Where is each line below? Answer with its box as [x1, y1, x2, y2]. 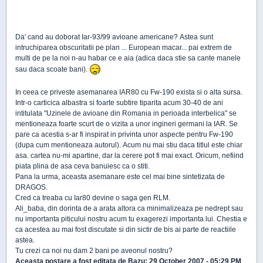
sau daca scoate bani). [15, 65, 89, 74]
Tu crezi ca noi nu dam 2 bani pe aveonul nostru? [15, 247, 174, 255]
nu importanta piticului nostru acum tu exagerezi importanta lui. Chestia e [15, 215, 247, 224]
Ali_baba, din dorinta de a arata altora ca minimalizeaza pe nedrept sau [15, 204, 243, 213]
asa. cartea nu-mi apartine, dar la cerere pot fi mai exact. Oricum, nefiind [15, 151, 244, 160]
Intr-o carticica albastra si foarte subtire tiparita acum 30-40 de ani [15, 99, 223, 107]
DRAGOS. [15, 183, 49, 192]
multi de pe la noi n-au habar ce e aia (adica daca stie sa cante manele [15, 54, 241, 63]
